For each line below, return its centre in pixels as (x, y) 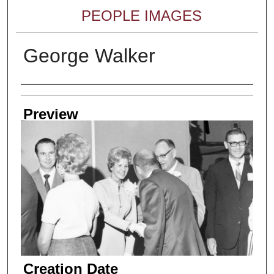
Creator (45, 96)
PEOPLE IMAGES (142, 15)
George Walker (89, 55)
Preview (50, 114)
